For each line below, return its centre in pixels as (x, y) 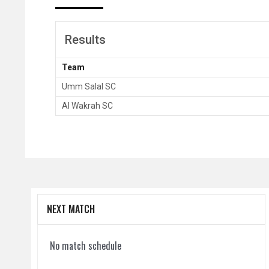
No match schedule (86, 246)
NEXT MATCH (71, 209)
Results (85, 40)
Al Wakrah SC (87, 106)
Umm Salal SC (89, 87)
